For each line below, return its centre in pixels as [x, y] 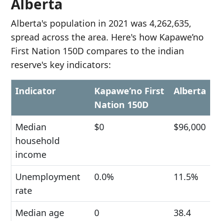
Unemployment [48, 177]
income [31, 154]
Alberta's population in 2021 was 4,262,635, [101, 23]
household [37, 141]
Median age [40, 213]
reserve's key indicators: [61, 65]
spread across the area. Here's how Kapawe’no [107, 37]
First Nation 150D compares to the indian [97, 51]
